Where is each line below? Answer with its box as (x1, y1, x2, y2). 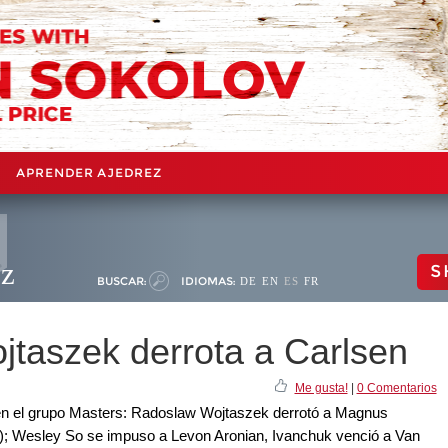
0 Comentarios (356, 380, 437, 395)
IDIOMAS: (181, 273, 235, 288)
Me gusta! (294, 380, 348, 395)
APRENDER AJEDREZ (16, 164, 162, 180)
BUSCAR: (97, 273, 146, 288)
